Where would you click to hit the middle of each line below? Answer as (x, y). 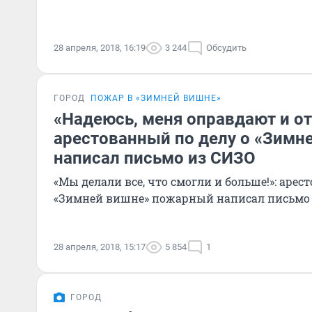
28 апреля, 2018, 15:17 (100, 247)
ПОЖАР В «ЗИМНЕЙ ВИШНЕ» (156, 98)
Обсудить (226, 48)
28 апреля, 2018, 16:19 (100, 48)
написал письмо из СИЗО (155, 158)
